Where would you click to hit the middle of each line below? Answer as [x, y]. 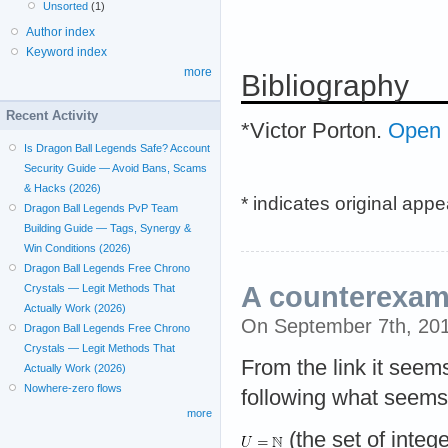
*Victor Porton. [314, 130]
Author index [60, 32]
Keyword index [66, 52]
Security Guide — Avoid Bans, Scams [116, 168]
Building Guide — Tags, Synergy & [108, 228]
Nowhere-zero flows [73, 388]
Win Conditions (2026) [78, 248]
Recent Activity [52, 115]
